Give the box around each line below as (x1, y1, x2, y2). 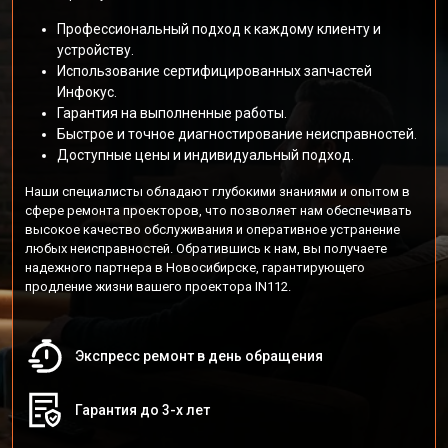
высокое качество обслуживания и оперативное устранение (25, 222, 400, 237)
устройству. (57, 42, 134, 58)
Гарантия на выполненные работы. (57, 105, 287, 121)
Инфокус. (57, 84, 117, 100)
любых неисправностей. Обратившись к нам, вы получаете (25, 241, 387, 256)
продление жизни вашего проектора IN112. (25, 279, 291, 294)
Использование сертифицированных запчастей (57, 63, 372, 79)
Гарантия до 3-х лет (75, 402, 210, 418)
